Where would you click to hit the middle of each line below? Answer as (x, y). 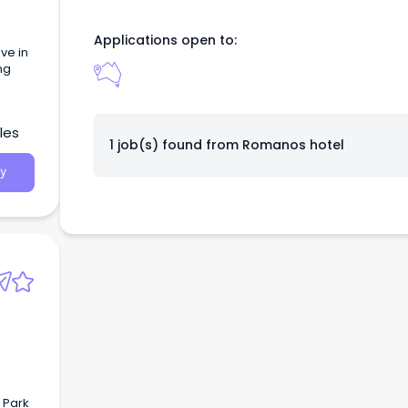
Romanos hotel (293, 145)
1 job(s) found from (175, 145)
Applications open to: (165, 41)
